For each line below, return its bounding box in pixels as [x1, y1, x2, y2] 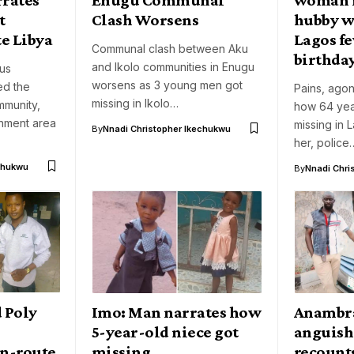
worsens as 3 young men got [92, 77, 243, 92]
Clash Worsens [92, 9, 199, 29]
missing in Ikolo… [92, 96, 179, 110]
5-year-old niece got [92, 322, 239, 342]
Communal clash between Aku [92, 41, 248, 55]
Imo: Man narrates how [92, 303, 262, 322]
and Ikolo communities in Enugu [92, 59, 254, 73]
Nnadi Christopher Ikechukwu [103, 122, 231, 134]
